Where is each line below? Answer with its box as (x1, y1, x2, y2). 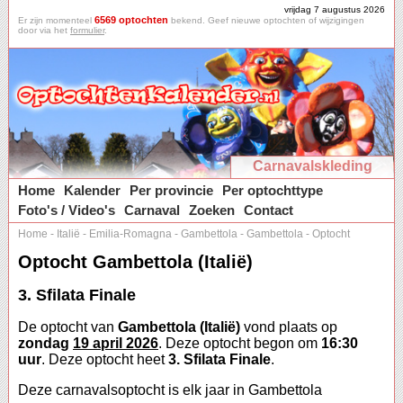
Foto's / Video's (18, 202, 115, 218)
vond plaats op (240, 319, 337, 336)
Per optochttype (222, 183, 323, 198)
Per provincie (130, 183, 213, 198)
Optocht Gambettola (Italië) (18, 252, 253, 273)
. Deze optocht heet (41, 352, 168, 368)
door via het (18, 25, 70, 35)
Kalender (64, 183, 121, 198)
